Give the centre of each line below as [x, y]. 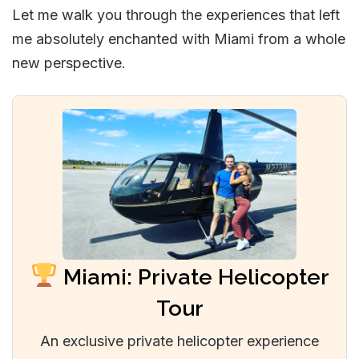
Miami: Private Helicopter [196, 277]
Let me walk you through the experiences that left [176, 15]
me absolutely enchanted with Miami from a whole [179, 39]
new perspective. [69, 63]
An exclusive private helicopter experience [179, 341]
